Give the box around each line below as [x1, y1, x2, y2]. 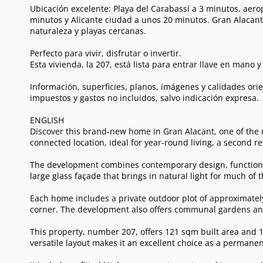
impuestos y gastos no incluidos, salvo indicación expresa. [29, 92, 259, 103]
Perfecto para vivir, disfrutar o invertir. [29, 47, 181, 59]
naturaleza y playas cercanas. [29, 25, 146, 36]
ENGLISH [29, 114, 64, 126]
